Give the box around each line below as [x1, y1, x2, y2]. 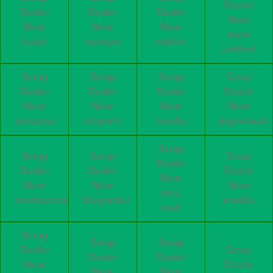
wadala [223, 194, 255, 205]
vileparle [84, 115, 121, 126]
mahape [85, 36, 121, 47]
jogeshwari [220, 115, 268, 126]
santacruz [15, 115, 57, 126]
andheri [222, 43, 255, 54]
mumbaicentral [15, 194, 79, 205]
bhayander [83, 194, 130, 205]
